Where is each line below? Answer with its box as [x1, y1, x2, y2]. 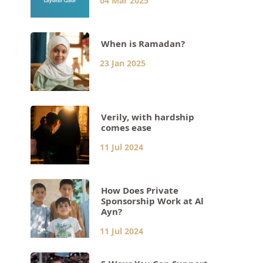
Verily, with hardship [101, 110, 195, 123]
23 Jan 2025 [100, 57, 146, 69]
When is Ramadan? [101, 37, 188, 50]
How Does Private [101, 184, 179, 197]
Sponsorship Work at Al [101, 194, 204, 207]
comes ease [101, 121, 152, 134]
